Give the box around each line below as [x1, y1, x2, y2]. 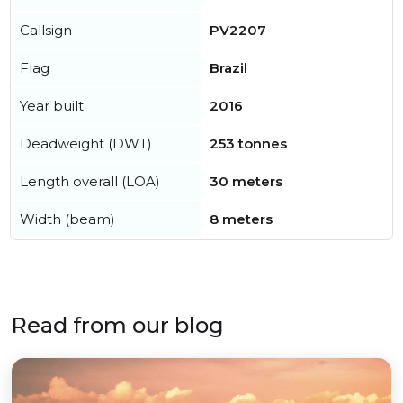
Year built [20, 97, 84, 114]
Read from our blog [11, 312, 224, 338]
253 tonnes [210, 135, 287, 152]
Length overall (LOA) [20, 173, 160, 190]
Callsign [20, 22, 72, 39]
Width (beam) [20, 210, 115, 228]
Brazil [210, 59, 247, 76]
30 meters [210, 173, 282, 190]
